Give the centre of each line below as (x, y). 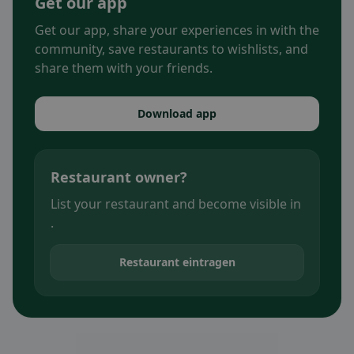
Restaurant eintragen (177, 262)
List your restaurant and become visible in (176, 204)
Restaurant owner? (119, 177)
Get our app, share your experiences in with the (177, 30)
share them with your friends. (124, 68)
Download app (177, 114)
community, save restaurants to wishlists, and (171, 49)
